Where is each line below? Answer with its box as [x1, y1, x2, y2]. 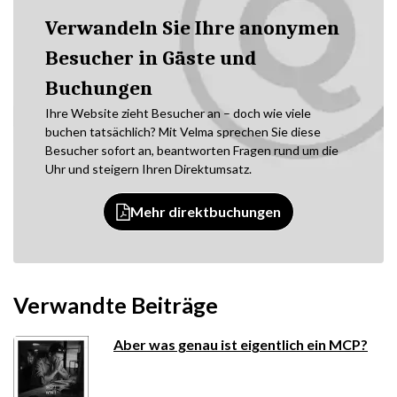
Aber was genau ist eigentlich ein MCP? [113, 336, 368, 353]
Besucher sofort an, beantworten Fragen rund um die [45, 143, 339, 158]
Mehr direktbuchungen [130, 203, 281, 220]
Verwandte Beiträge [13, 292, 218, 318]
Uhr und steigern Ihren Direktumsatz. [45, 161, 252, 176]
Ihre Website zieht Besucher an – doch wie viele [45, 105, 311, 121]
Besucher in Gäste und [45, 46, 256, 70]
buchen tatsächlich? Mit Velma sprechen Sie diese [45, 124, 321, 139]
